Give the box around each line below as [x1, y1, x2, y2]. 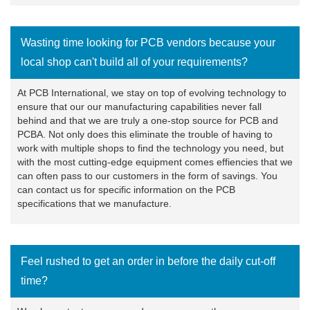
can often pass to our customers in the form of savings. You [17, 170, 277, 181]
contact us [36, 183, 81, 195]
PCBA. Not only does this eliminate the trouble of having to [17, 128, 273, 140]
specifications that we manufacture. [17, 197, 172, 209]
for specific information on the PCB [81, 183, 235, 195]
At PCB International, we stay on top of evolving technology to [17, 86, 286, 98]
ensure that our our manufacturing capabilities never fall [17, 100, 262, 112]
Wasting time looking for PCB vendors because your [21, 36, 275, 48]
